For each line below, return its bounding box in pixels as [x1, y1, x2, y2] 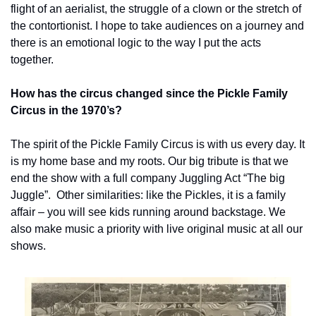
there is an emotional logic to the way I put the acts [11, 36, 261, 49]
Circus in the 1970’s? [11, 104, 122, 116]
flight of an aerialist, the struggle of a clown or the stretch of [11, 2, 301, 15]
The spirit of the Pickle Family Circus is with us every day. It [11, 138, 305, 150]
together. [11, 53, 54, 66]
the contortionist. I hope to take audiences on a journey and [11, 19, 304, 32]
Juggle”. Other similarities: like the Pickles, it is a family [11, 188, 286, 201]
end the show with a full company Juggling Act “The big [11, 171, 285, 184]
